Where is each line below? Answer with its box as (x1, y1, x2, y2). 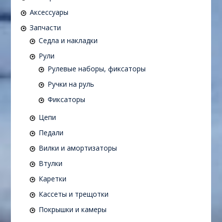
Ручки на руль (47, 79, 94, 89)
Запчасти (29, 23, 61, 33)
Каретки (38, 174, 66, 184)
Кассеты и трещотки (38, 189, 109, 199)
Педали (38, 128, 63, 138)
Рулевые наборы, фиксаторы (47, 64, 146, 74)
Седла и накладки (38, 36, 98, 46)
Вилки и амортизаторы (38, 143, 117, 153)
